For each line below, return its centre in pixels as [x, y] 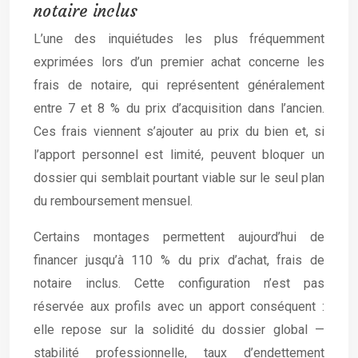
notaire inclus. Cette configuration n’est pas [179, 284]
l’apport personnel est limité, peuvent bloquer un [179, 155]
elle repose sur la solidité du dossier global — [179, 330]
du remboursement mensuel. [113, 201]
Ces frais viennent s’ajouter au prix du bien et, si [179, 132]
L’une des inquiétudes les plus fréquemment [179, 39]
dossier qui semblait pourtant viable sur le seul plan [179, 178]
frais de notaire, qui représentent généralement [179, 86]
